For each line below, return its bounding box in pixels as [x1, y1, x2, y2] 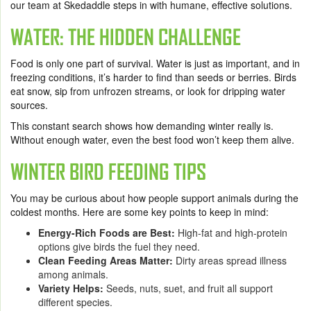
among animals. [38, 267, 108, 281]
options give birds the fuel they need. [38, 239, 200, 253]
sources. [10, 97, 48, 112]
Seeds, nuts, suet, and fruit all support [103, 280, 273, 295]
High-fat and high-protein [175, 225, 287, 239]
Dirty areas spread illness [173, 253, 287, 267]
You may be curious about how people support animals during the [10, 190, 299, 205]
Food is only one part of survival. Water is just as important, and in [10, 56, 300, 70]
